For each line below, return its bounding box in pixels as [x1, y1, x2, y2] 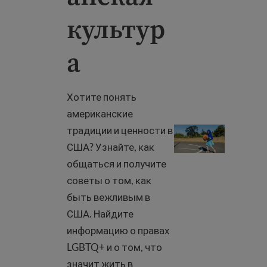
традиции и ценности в [67, 124, 173, 136]
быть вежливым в [67, 191, 150, 203]
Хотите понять [67, 91, 136, 103]
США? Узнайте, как [67, 141, 154, 153]
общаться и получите [67, 157, 166, 170]
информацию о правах [67, 224, 169, 237]
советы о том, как [67, 174, 151, 187]
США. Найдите [67, 207, 133, 220]
